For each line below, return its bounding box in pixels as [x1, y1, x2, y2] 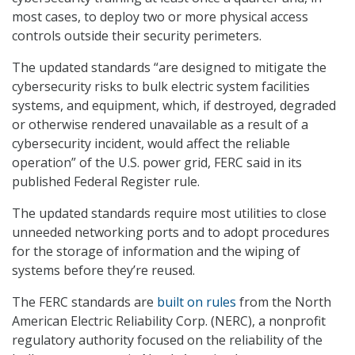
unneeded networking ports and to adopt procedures [12, 223, 330, 242]
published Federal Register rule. [12, 173, 200, 191]
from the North [236, 293, 331, 311]
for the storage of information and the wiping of [12, 242, 300, 261]
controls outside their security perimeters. [12, 27, 261, 45]
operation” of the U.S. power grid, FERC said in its [12, 154, 302, 172]
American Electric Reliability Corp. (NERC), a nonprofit [12, 312, 326, 330]
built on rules [157, 293, 236, 311]
